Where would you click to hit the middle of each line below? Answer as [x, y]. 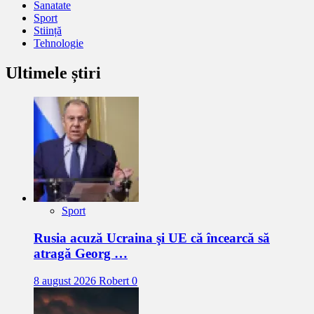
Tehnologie [59, 43]
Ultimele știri [53, 73]
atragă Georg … [81, 253]
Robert [115, 280]
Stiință [48, 31]
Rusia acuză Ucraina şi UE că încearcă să [152, 238]
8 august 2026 [66, 280]
